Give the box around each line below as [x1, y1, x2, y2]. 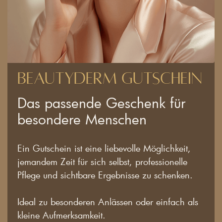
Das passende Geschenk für [17, 93, 185, 111]
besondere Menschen [17, 109, 147, 128]
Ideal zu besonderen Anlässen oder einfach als [17, 195, 198, 208]
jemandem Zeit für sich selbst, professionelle [17, 155, 187, 167]
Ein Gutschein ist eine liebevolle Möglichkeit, [17, 142, 191, 154]
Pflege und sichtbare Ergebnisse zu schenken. [17, 168, 193, 181]
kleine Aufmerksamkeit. [17, 209, 106, 221]
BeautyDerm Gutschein [17, 69, 202, 87]
